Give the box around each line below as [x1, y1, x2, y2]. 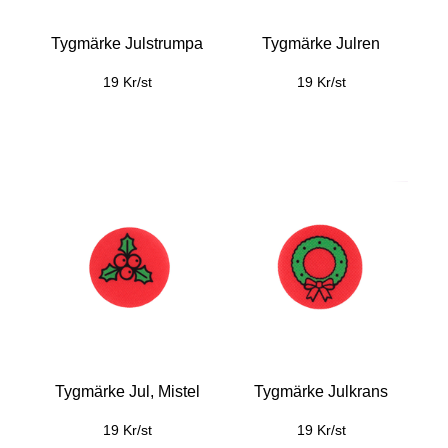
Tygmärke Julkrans [254, 383, 388, 400]
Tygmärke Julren [262, 35, 380, 52]
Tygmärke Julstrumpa [51, 35, 203, 52]
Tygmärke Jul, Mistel [54, 383, 200, 400]
